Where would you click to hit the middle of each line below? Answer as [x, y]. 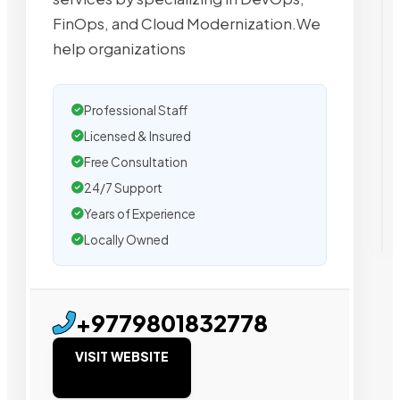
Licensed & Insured [137, 137]
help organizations [119, 49]
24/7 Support [123, 188]
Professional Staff [136, 111]
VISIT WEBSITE [122, 357]
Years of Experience [140, 214]
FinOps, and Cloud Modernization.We [187, 24]
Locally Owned [126, 240]
